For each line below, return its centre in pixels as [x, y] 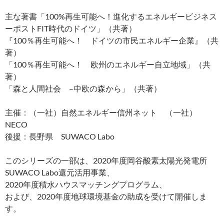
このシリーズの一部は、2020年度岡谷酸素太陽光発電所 [106, 160]
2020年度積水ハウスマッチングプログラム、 [86, 184]
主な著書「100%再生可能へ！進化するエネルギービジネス [111, 16]
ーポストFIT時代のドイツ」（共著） [71, 28]
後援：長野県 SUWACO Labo [60, 136]
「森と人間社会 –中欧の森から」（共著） [83, 88]
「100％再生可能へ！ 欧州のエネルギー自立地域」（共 [108, 64]
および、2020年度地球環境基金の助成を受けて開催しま [106, 196]
